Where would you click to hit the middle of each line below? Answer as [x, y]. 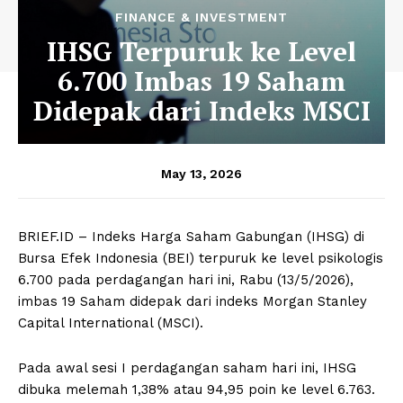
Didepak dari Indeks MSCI [201, 110]
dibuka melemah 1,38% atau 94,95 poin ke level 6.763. [197, 389]
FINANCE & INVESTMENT [201, 17]
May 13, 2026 [201, 173]
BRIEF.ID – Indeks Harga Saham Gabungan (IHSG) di [191, 236]
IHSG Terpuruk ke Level [201, 51]
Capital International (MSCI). [111, 322]
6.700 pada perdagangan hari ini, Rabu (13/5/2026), [186, 279]
